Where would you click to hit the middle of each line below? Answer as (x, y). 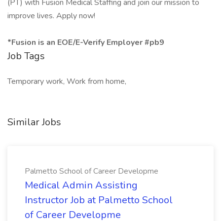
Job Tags (26, 56)
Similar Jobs (34, 122)
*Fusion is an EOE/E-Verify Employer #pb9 (86, 42)
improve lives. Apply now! (51, 16)
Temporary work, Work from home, (67, 81)
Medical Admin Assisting (81, 185)
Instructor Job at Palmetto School (99, 200)
